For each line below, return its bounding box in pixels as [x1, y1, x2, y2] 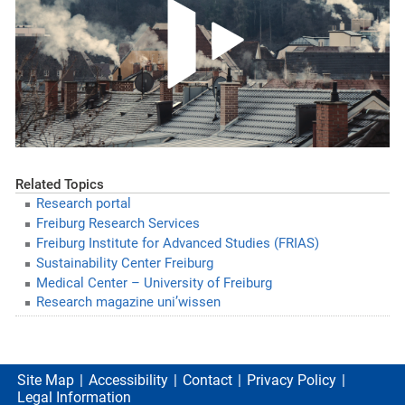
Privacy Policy [247, 372, 336, 390]
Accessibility [89, 372, 168, 390]
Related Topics [15, 176, 104, 193]
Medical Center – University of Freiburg [35, 274, 272, 291]
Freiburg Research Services [35, 215, 200, 232]
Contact [183, 372, 232, 390]
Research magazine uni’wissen [35, 294, 221, 311]
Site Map [17, 372, 74, 390]
